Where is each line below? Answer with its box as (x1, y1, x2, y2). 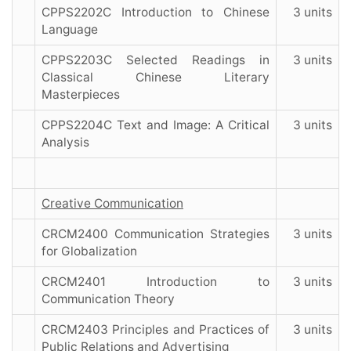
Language (42, 22, 98, 38)
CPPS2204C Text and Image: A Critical (42, 118, 270, 133)
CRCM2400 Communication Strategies (42, 226, 270, 242)
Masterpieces (42, 87, 120, 103)
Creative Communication (42, 196, 183, 212)
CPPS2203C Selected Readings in (42, 52, 270, 68)
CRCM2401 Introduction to (42, 274, 270, 290)
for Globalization (42, 244, 137, 259)
